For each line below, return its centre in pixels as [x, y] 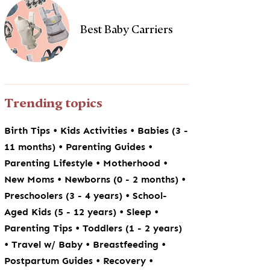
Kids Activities [96, 130]
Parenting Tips [40, 228]
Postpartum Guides [50, 261]
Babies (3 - [163, 130]
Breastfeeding [127, 244]
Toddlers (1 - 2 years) [133, 228]
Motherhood [133, 163]
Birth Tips [29, 130]
